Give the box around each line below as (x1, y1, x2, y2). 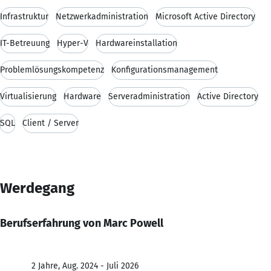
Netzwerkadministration (56, 11, 148, 22)
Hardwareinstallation (96, 38, 177, 48)
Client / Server (22, 117, 79, 128)
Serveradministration (108, 91, 190, 102)
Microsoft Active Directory (155, 11, 255, 22)
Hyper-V (57, 38, 88, 48)
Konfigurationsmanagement (111, 64, 218, 75)
